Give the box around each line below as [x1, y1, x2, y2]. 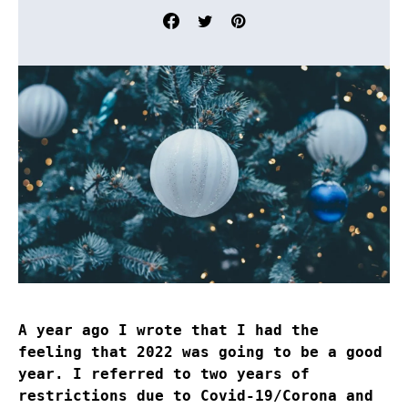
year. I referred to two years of [18, 365, 310, 383]
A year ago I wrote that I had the [18, 321, 319, 340]
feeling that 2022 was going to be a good [18, 343, 382, 362]
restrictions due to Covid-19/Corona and [18, 387, 373, 405]
